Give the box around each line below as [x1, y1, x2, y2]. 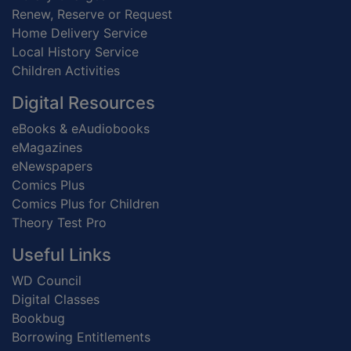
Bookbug [12, 310, 65, 327]
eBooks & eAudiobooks [12, 121, 150, 137]
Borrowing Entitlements [12, 329, 150, 346]
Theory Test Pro [12, 215, 107, 231]
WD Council [12, 273, 81, 289]
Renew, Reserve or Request [12, 6, 172, 23]
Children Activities [12, 63, 120, 79]
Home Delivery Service [12, 25, 147, 42]
